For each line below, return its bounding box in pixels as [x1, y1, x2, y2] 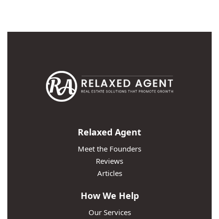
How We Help [80, 190, 139, 202]
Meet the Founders [78, 144, 141, 154]
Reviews [96, 156, 123, 166]
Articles [97, 168, 122, 178]
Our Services [88, 207, 131, 218]
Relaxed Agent [78, 126, 141, 138]
